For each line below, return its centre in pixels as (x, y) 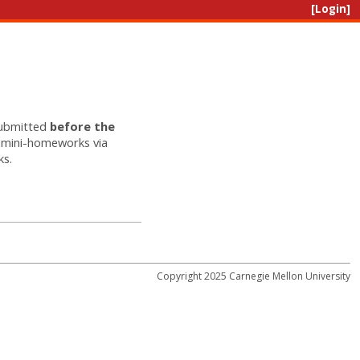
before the (82, 126)
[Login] (331, 9)
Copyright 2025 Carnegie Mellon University (254, 276)
